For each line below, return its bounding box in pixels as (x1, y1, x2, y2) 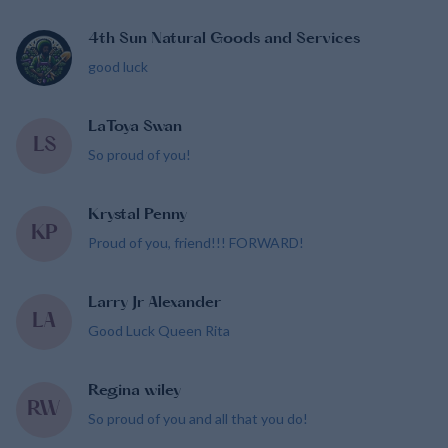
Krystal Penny (88, 204, 187, 227)
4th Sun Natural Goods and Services (88, 28, 360, 51)
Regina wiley (88, 380, 181, 403)
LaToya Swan (88, 116, 182, 139)
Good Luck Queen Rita (88, 322, 230, 339)
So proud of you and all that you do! (88, 410, 308, 427)
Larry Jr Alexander (88, 292, 221, 315)
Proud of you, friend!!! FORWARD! (88, 234, 304, 251)
